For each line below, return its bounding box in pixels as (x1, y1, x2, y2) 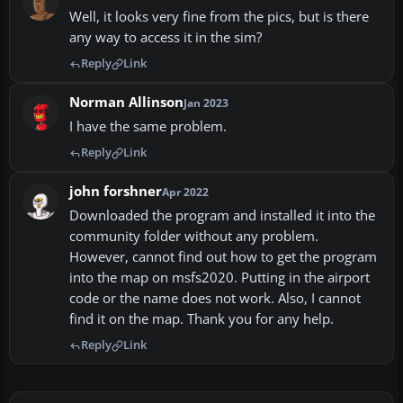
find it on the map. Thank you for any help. (69, 310, 334, 328)
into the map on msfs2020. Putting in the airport (69, 269, 370, 287)
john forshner (69, 183, 162, 201)
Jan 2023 (184, 95, 228, 112)
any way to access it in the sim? (69, 29, 262, 47)
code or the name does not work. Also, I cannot (69, 290, 361, 308)
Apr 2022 (162, 184, 209, 201)
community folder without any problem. (69, 228, 318, 246)
